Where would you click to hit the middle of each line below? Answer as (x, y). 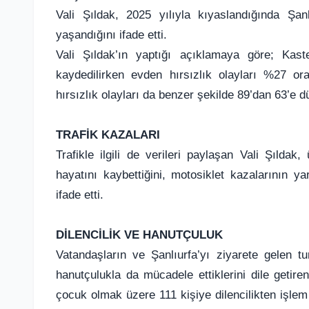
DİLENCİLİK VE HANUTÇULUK (139, 235)
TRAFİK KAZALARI (108, 134)
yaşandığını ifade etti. (111, 34)
